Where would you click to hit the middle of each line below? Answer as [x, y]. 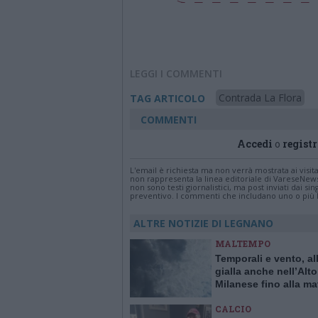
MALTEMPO [243, 243]
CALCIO [233, 309]
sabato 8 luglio [251, 297]
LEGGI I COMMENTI [176, 73]
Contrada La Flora [260, 98]
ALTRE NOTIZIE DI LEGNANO [203, 223]
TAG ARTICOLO [168, 98]
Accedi [255, 144]
